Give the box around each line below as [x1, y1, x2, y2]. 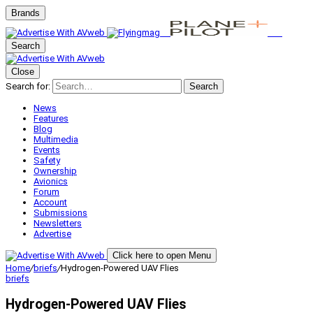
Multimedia [34, 134, 78, 145]
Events [34, 145, 60, 155]
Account [34, 197, 67, 208]
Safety [34, 155, 60, 166]
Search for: [6, 81, 50, 92]
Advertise [34, 228, 71, 239]
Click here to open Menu [112, 250, 211, 261]
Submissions [34, 208, 87, 218]
